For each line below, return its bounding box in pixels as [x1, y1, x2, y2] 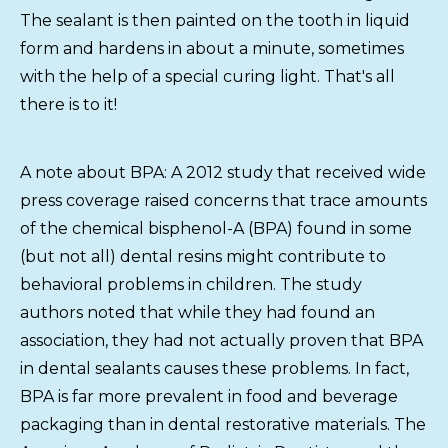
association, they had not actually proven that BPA [20, 330, 423, 350]
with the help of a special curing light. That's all [20, 66, 395, 86]
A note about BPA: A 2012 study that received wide [20, 162, 426, 182]
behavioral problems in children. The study [20, 274, 362, 294]
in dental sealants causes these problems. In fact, [20, 358, 409, 378]
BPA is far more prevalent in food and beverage [20, 386, 398, 406]
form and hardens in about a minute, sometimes [20, 38, 404, 58]
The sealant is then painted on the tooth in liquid [20, 10, 410, 30]
